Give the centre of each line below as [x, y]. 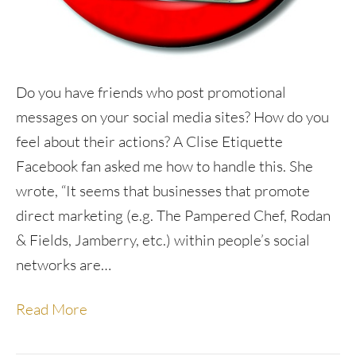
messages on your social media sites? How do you [172, 117]
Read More [52, 309]
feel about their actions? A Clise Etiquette [149, 141]
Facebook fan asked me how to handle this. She [164, 166]
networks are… [64, 265]
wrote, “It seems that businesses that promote [163, 191]
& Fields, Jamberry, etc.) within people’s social [163, 240]
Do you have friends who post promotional [151, 92]
